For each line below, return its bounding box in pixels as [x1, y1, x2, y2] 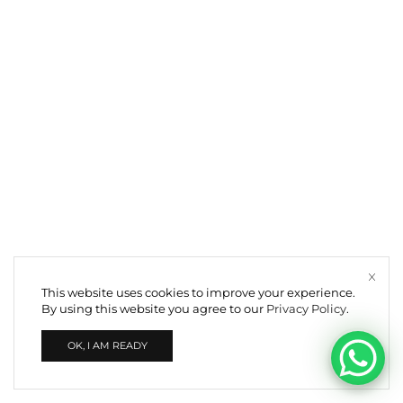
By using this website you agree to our [41, 300, 266, 316]
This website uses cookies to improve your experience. [41, 284, 355, 300]
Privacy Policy [266, 300, 346, 316]
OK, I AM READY [67, 339, 148, 353]
